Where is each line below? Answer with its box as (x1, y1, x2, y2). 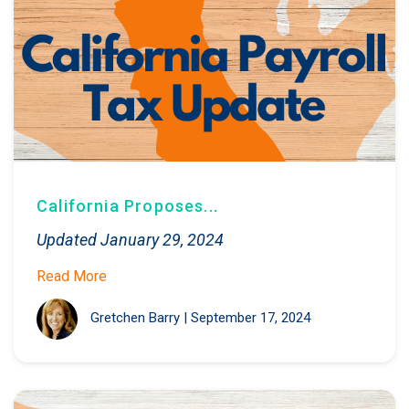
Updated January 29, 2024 (37, 229, 224, 249)
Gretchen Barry (90, 309, 180, 327)
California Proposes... (37, 195, 218, 215)
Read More (37, 267, 107, 285)
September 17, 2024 (191, 309, 310, 327)
